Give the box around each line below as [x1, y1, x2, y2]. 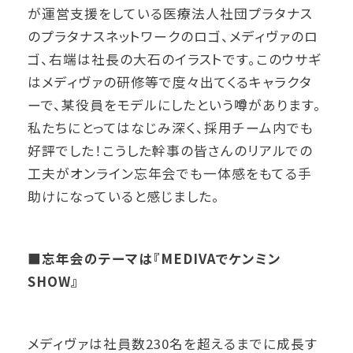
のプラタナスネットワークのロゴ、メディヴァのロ [28, 26, 319, 46]
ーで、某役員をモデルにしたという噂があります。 [28, 95, 322, 114]
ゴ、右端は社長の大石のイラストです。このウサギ [28, 49, 322, 69]
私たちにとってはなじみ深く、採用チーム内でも [28, 117, 314, 137]
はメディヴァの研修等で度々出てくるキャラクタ [28, 72, 313, 91]
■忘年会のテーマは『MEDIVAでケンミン [28, 249, 282, 269]
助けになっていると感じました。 [28, 186, 221, 206]
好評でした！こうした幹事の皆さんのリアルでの [28, 140, 314, 160]
